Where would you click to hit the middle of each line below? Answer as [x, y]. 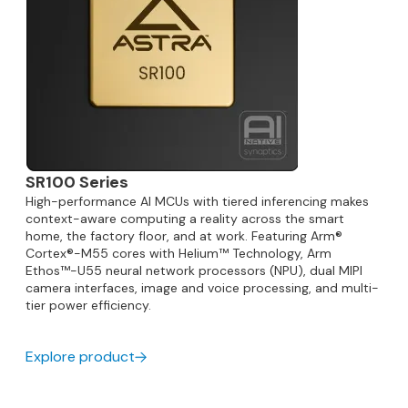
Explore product [80, 357]
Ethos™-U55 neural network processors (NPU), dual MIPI [194, 270]
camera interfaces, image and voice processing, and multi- [202, 288]
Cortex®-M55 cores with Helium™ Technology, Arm [178, 253]
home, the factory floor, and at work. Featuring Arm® [184, 236]
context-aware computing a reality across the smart [185, 219]
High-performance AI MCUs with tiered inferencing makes [197, 201]
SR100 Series [77, 182]
